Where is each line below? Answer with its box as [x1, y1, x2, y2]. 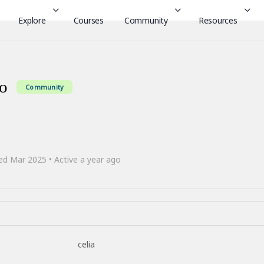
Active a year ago [52, 154, 121, 166]
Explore [18, 14, 46, 26]
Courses [73, 14, 104, 26]
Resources [198, 14, 237, 26]
